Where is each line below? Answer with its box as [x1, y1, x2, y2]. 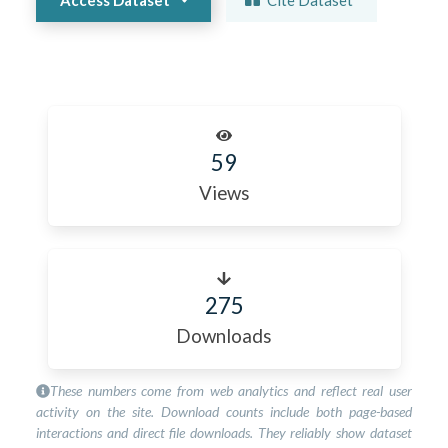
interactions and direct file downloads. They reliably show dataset [36, 424, 412, 442]
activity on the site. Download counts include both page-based [36, 403, 412, 421]
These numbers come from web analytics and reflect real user [50, 382, 412, 400]
